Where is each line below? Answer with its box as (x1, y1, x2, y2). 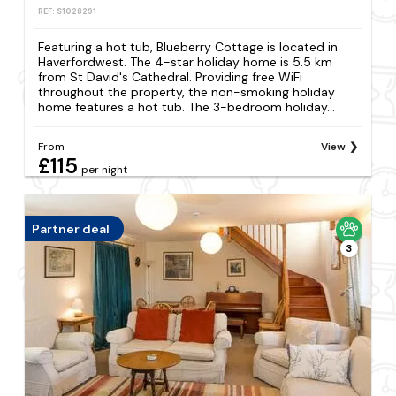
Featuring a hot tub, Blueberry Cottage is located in (38, 39, 339, 56)
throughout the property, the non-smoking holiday (38, 84, 336, 101)
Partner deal (32, 220, 110, 237)
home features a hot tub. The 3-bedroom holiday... (38, 99, 336, 116)
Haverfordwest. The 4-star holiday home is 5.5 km (38, 54, 333, 71)
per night (81, 163, 128, 178)
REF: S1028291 (38, 5, 97, 17)
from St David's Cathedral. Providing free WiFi (38, 69, 303, 86)
